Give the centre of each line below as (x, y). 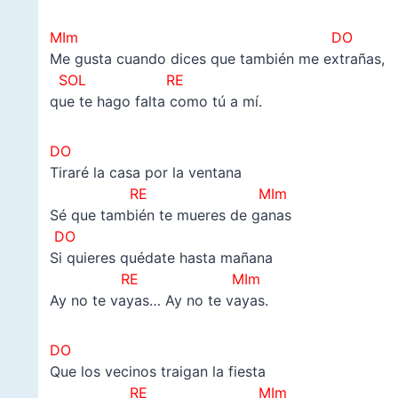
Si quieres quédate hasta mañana (161, 257)
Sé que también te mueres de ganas (170, 215)
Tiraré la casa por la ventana (145, 172)
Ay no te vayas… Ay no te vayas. (159, 300)
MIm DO (201, 37)
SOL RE (116, 80)
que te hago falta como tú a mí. (155, 101)
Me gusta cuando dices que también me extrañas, (217, 58)
